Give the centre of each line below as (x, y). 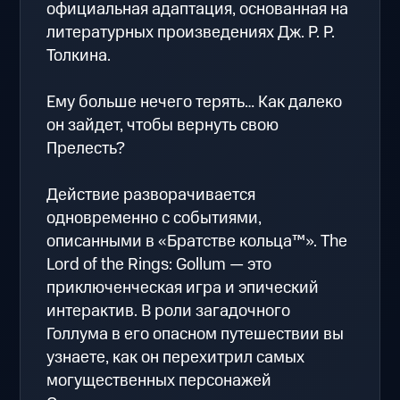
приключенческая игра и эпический (183, 288)
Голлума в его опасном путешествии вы (196, 335)
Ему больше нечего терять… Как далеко (195, 103)
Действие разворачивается (151, 196)
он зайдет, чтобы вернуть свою (163, 126)
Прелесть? (86, 149)
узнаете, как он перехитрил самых (176, 358)
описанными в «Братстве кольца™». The (197, 242)
